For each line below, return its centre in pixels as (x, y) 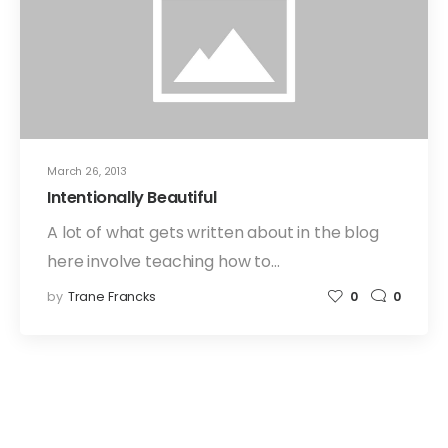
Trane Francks (111, 297)
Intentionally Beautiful (132, 197)
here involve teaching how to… (163, 261)
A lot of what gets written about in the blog (213, 232)
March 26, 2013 (87, 172)
